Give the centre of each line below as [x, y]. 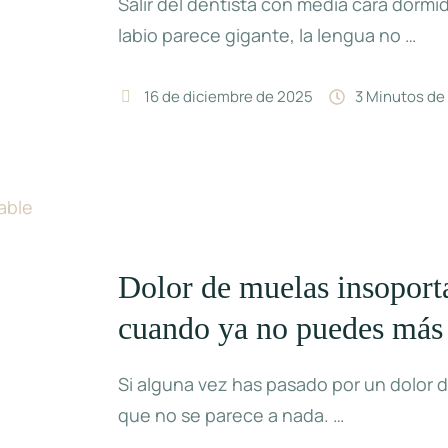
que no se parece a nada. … [231, 415]
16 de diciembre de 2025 [229, 97]
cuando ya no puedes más [281, 328]
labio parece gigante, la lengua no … [267, 35]
